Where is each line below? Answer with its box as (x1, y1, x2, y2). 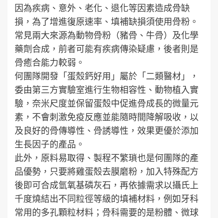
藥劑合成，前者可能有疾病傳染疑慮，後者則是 (15, 43, 199, 54)
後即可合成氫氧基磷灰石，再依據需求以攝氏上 (15, 179, 199, 190)
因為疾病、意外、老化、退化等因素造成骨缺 (15, 2, 190, 13)
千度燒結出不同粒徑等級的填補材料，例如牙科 (15, 193, 199, 204)
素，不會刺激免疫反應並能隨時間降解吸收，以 (15, 111, 199, 122)
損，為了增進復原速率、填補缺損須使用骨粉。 (15, 16, 199, 27)
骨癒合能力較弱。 (15, 56, 85, 68)
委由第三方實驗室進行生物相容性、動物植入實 (15, 84, 199, 95)
